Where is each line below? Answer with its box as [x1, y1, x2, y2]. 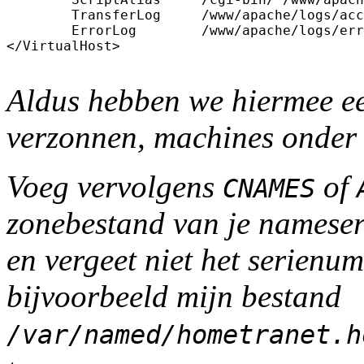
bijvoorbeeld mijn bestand [6, 278, 341, 314]
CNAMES [223, 173, 315, 203]
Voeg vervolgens [6, 168, 223, 204]
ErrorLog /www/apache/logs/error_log [6, 22, 71, 38]
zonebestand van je [6, 205, 258, 240]
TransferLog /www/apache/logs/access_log [6, 6, 71, 23]
